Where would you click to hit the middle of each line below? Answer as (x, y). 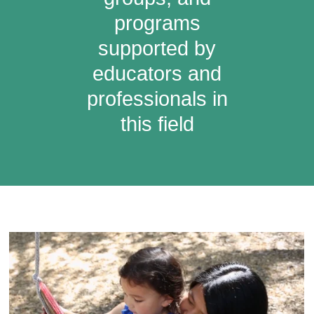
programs (157, 23)
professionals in (157, 98)
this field (157, 124)
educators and (157, 73)
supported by (157, 48)
